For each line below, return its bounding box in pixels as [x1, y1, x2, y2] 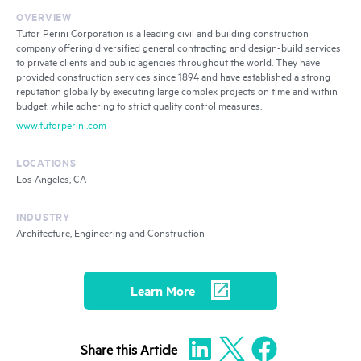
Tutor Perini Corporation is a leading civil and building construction [16, 25, 309, 39]
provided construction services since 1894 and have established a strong [16, 68, 330, 83]
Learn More [131, 281, 195, 300]
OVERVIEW [16, 8, 72, 24]
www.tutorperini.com [16, 117, 106, 131]
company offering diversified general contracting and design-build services [16, 39, 341, 54]
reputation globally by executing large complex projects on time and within [16, 83, 338, 98]
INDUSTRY [16, 208, 70, 224]
